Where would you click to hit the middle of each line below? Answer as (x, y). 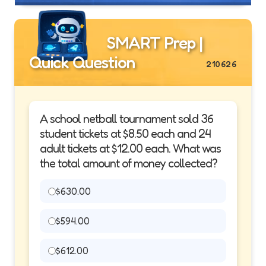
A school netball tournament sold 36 (126, 119)
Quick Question (82, 63)
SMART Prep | (153, 42)
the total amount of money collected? (129, 164)
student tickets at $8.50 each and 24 (125, 134)
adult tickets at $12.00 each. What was (130, 149)
